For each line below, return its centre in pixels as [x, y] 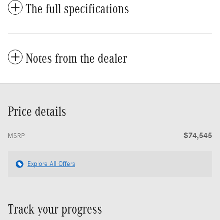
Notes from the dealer [76, 58]
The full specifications [77, 9]
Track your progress [55, 209]
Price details [37, 111]
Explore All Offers [51, 164]
